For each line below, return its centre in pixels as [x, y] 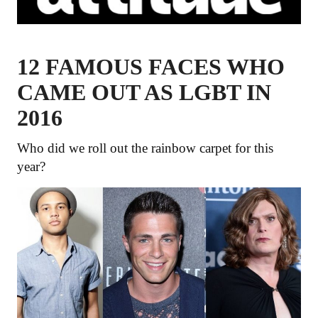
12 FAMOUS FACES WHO [151, 67]
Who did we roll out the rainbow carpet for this [145, 148]
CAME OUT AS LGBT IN [144, 93]
